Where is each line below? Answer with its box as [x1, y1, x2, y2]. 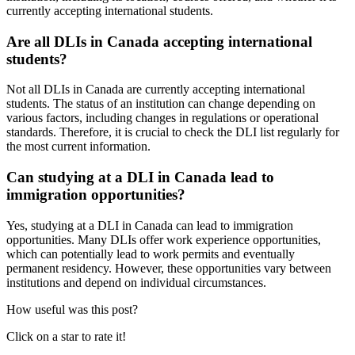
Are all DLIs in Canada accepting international [6, 32, 312, 50]
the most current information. [6, 139, 151, 154]
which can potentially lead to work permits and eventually [6, 246, 295, 261]
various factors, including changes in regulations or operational [6, 111, 319, 125]
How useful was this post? [6, 302, 138, 316]
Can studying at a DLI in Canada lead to [6, 169, 274, 186]
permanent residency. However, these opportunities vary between [6, 261, 331, 275]
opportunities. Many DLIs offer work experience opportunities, [6, 232, 321, 246]
